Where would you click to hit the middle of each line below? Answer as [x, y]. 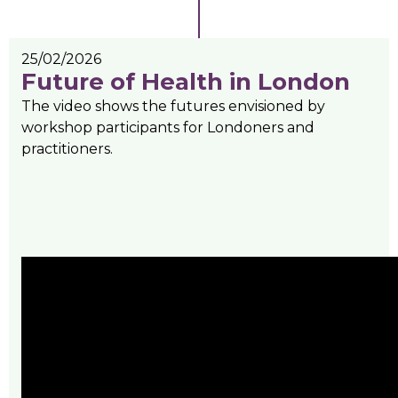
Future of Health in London [186, 82]
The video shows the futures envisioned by [173, 107]
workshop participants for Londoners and [168, 128]
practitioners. [67, 149]
